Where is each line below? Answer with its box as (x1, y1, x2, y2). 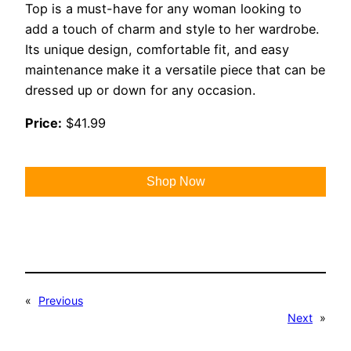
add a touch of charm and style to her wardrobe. (25, 21, 319, 38)
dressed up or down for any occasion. (25, 82, 255, 99)
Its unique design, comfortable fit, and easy (25, 42, 289, 58)
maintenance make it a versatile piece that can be (25, 62, 325, 78)
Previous (38, 294, 83, 307)
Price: (25, 115, 62, 132)
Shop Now (146, 174, 205, 188)
